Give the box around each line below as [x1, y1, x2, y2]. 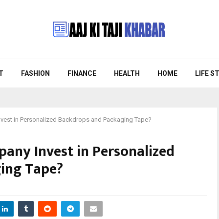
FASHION [21, 69, 50, 77]
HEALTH [113, 69, 140, 77]
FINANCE [67, 69, 96, 77]
